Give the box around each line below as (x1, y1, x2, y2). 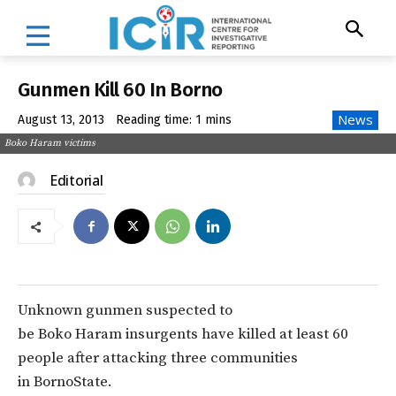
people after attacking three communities (18, 348, 298, 369)
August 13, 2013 (18, 112, 104, 128)
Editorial (49, 171, 103, 191)
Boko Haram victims (4, 137, 95, 150)
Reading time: (116, 112, 195, 128)
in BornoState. (18, 372, 112, 392)
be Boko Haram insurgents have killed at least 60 (18, 324, 348, 345)
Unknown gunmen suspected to (18, 301, 232, 321)
